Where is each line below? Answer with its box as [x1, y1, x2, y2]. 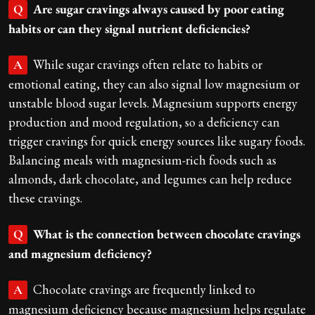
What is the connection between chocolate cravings [33, 225, 300, 242]
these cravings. [8, 189, 82, 206]
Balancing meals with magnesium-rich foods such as [8, 151, 276, 168]
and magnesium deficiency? [8, 245, 152, 262]
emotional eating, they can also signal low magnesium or [8, 75, 300, 92]
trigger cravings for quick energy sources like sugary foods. [8, 132, 305, 149]
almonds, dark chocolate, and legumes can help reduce [8, 170, 292, 187]
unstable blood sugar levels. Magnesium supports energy [8, 94, 297, 111]
